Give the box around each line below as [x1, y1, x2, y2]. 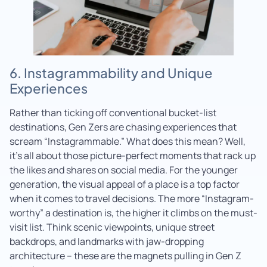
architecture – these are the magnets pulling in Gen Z [10, 249, 241, 262]
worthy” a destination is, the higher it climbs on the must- [10, 206, 257, 219]
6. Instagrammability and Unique [10, 64, 213, 81]
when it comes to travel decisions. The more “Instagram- [10, 191, 254, 205]
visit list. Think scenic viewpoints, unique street [10, 220, 215, 234]
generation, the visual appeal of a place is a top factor [10, 177, 240, 191]
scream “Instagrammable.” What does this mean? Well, [10, 134, 246, 148]
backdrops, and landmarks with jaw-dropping [10, 234, 204, 248]
